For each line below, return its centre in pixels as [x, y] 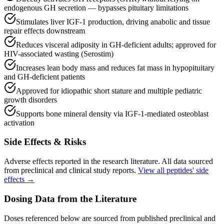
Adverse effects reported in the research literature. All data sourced [108, 161]
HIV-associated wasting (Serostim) [59, 53]
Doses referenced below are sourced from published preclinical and [110, 218]
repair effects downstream [44, 30]
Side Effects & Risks [45, 142]
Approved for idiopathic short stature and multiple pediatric [109, 90]
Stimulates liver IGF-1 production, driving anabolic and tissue [113, 21]
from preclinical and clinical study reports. [70, 170]
